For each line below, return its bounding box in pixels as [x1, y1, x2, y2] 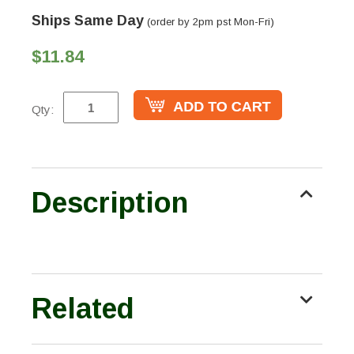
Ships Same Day [32, 13, 144, 29]
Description [32, 186, 188, 220]
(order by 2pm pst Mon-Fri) [144, 16, 274, 28]
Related [32, 292, 134, 326]
